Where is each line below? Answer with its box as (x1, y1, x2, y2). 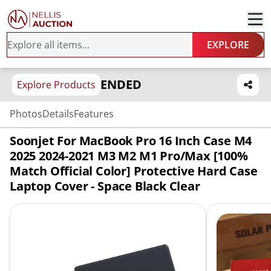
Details (42, 107, 74, 120)
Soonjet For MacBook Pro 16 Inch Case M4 (10, 132, 252, 149)
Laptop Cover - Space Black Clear (10, 178, 200, 194)
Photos (10, 107, 42, 120)
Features (74, 107, 114, 120)
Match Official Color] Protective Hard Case (10, 163, 258, 179)
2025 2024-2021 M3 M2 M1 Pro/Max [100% (10, 148, 248, 164)
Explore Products (17, 78, 96, 91)
